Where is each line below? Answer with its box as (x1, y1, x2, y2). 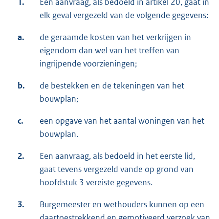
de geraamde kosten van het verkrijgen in (40, 32, 191, 43)
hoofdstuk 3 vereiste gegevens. (40, 177, 153, 188)
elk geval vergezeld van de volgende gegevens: (40, 10, 208, 21)
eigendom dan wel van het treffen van (40, 45, 179, 56)
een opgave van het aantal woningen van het (40, 115, 204, 127)
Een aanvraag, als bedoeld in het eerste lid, (40, 151, 195, 162)
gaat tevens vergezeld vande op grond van (40, 164, 194, 175)
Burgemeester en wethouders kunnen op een (40, 199, 204, 210)
